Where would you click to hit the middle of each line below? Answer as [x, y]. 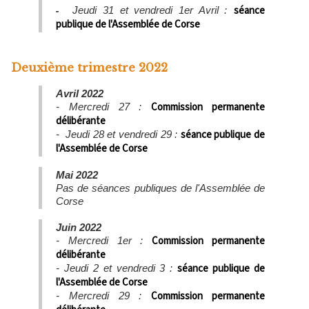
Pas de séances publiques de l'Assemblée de [160, 188]
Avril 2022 [83, 93]
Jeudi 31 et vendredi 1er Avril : [150, 10]
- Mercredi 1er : [104, 240]
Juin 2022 [79, 227]
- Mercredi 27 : [104, 106]
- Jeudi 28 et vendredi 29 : [118, 134]
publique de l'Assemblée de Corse [128, 24]
